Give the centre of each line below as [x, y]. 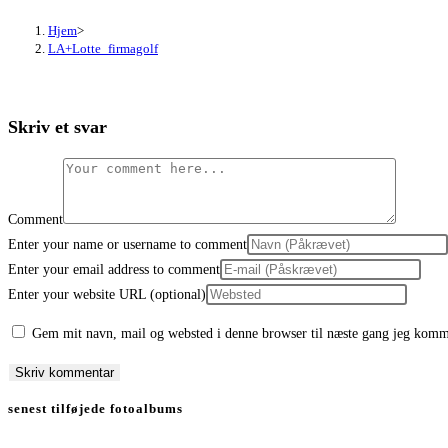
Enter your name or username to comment [127, 244]
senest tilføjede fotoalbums [95, 409]
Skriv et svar [57, 126]
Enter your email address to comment [114, 269]
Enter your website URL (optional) [107, 294]
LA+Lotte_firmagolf [103, 48]
